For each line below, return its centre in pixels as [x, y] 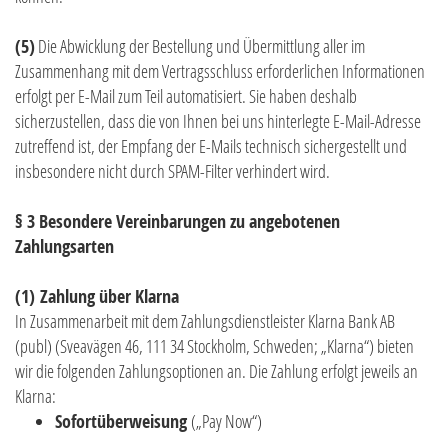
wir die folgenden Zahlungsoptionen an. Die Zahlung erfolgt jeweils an [216, 371]
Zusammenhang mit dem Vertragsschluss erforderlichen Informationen [220, 71]
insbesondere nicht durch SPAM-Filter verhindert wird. [172, 171]
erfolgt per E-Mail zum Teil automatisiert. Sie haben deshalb [186, 96]
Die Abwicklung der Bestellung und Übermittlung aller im [200, 46]
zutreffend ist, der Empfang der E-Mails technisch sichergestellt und [211, 146]
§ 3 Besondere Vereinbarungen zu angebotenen [177, 222]
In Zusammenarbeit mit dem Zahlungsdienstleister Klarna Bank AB [205, 321]
